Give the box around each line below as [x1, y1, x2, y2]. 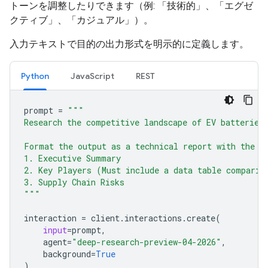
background [43, 248, 91, 260]
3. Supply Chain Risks [24, 176, 124, 188]
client [91, 212, 120, 224]
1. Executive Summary [24, 153, 121, 164]
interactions [124, 212, 182, 224]
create [187, 212, 215, 224]
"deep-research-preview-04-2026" [72, 236, 221, 248]
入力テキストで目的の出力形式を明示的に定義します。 [10, 38, 249, 50]
